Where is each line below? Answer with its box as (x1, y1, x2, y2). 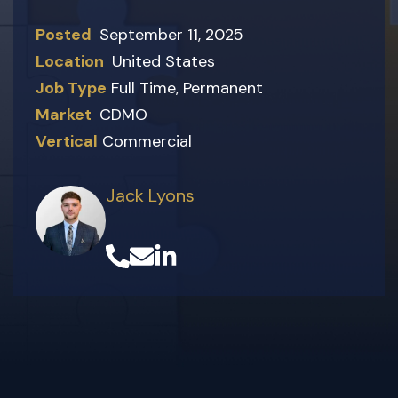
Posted (36, 24, 95, 45)
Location (36, 51, 107, 72)
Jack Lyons (105, 184, 195, 207)
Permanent (183, 77, 263, 99)
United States (112, 51, 215, 72)
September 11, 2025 (99, 24, 243, 45)
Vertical (36, 131, 98, 152)
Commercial (102, 131, 192, 152)
